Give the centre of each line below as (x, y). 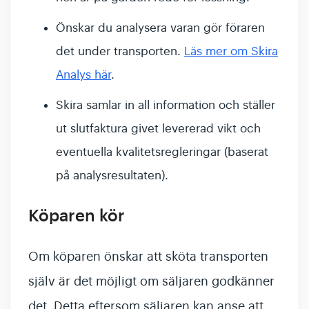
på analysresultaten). (112, 176)
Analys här (83, 75)
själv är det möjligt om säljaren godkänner (151, 281)
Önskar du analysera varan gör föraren (160, 28)
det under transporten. (120, 51)
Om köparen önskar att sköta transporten (148, 257)
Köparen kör (77, 216)
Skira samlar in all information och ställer (166, 105)
